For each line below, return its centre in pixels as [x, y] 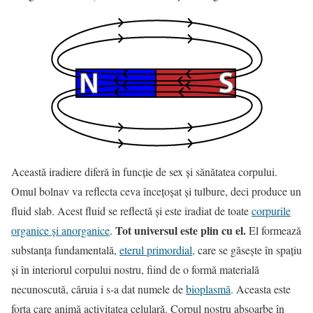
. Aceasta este [261, 289]
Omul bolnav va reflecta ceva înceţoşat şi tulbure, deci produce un [156, 191]
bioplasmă [208, 289]
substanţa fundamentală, [65, 250]
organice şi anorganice [60, 231]
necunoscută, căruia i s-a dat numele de [99, 289]
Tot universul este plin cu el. [181, 231]
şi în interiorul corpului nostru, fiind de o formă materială [135, 270]
